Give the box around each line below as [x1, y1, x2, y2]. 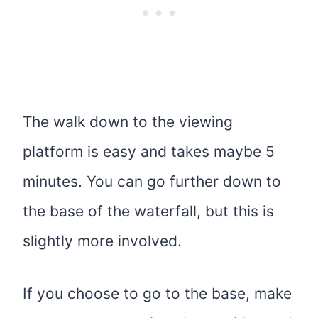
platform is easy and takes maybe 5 [23, 143, 275, 161]
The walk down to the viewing [23, 113, 233, 131]
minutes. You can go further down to [23, 172, 281, 191]
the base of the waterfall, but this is [23, 202, 274, 221]
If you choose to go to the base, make [23, 285, 292, 303]
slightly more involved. [23, 232, 182, 251]
